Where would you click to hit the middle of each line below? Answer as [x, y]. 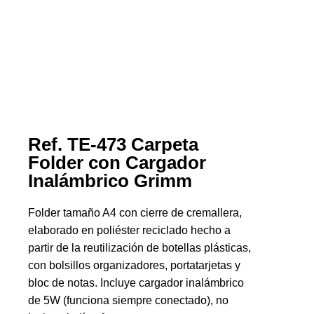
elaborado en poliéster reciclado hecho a [129, 230]
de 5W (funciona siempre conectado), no [128, 300]
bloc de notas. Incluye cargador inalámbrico [136, 283]
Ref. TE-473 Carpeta [113, 144]
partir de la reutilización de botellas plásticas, [139, 248]
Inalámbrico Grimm [110, 181]
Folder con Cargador [117, 163]
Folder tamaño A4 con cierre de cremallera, [135, 213]
